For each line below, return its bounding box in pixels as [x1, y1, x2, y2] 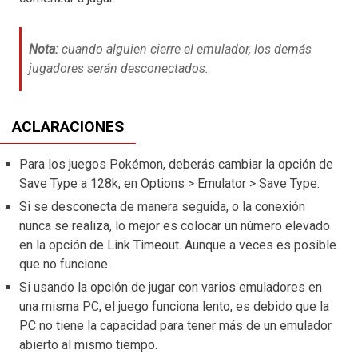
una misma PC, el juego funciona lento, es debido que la [19, 298, 329, 314]
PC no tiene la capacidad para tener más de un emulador [19, 317, 332, 333]
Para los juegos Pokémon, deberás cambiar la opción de [19, 156, 333, 172]
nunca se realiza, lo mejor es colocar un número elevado [19, 217, 330, 233]
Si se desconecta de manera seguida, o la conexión [19, 198, 305, 214]
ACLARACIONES [12, 117, 124, 136]
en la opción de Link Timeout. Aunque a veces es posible [19, 237, 336, 253]
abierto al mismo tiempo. [19, 336, 157, 352]
